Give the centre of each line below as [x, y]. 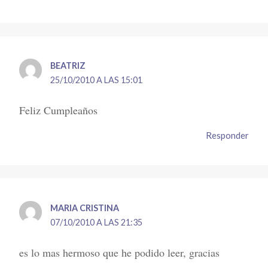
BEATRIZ [68, 66]
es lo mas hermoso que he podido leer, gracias [120, 253]
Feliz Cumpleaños [59, 110]
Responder [227, 135]
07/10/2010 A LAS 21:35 [97, 222]
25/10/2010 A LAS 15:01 [97, 80]
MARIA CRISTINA [85, 208]
